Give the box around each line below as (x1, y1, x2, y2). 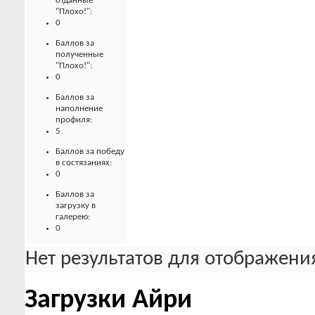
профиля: (56, 115, 92, 124)
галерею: (56, 212, 90, 221)
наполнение (56, 103, 103, 113)
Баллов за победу (56, 146, 124, 156)
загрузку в (56, 200, 96, 210)
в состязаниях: (56, 157, 112, 167)
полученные (56, 49, 103, 59)
